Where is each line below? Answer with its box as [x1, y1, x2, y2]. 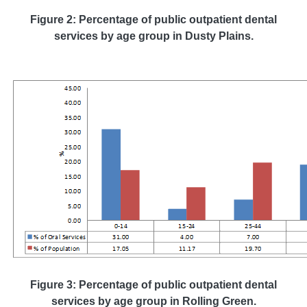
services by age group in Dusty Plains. [53, 30, 254, 42]
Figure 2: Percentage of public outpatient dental [30, 14, 277, 25]
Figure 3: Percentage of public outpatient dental [30, 279, 277, 291]
